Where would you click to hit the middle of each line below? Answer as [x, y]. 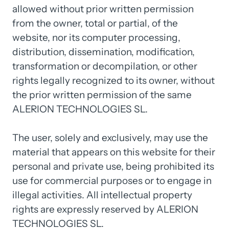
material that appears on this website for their [114, 152]
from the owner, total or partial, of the [95, 23]
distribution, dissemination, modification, [104, 52]
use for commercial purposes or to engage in [112, 181]
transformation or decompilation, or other [105, 66]
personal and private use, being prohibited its [113, 166]
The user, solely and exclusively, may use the [110, 138]
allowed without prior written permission [103, 9]
